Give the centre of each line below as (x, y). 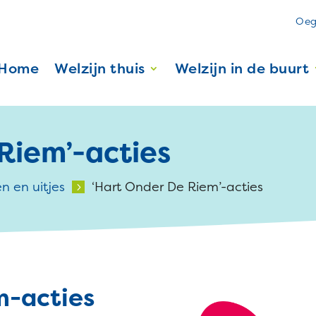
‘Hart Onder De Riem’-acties (178, 186)
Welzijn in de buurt (242, 68)
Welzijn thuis (100, 68)
